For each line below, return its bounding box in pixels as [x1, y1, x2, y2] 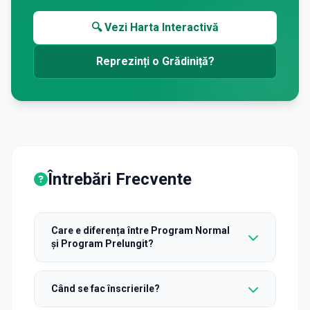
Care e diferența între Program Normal [51, 225, 230, 236]
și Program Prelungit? [51, 238, 154, 249]
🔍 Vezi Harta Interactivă [91, 21, 219, 34]
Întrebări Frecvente [48, 170, 192, 189]
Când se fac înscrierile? [51, 283, 160, 294]
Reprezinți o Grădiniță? [95, 55, 215, 68]
